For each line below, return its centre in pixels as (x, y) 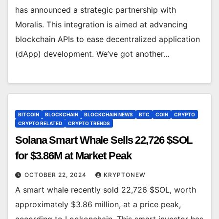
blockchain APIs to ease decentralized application (108, 39)
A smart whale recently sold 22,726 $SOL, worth (106, 189)
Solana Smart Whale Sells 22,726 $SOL (104, 140)
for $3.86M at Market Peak (73, 155)
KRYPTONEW (125, 175)
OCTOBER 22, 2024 (56, 175)
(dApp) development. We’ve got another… (92, 54)
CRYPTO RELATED (40, 123)
